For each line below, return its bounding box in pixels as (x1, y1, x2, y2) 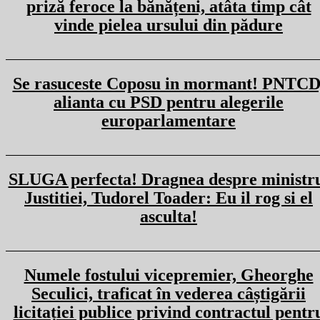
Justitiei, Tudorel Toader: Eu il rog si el (24, 189, 313, 207)
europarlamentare (101, 111, 236, 130)
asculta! (140, 207, 197, 226)
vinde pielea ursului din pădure (54, 16, 283, 34)
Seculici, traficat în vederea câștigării (31, 284, 306, 303)
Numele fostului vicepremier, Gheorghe (24, 266, 314, 284)
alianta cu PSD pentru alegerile (54, 93, 284, 111)
